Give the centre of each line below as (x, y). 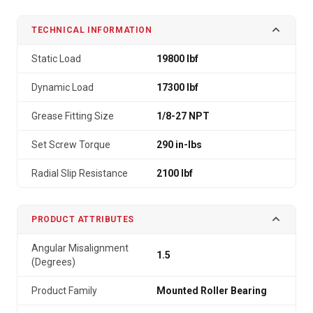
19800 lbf (177, 59)
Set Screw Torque (71, 145)
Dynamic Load (63, 87)
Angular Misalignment (80, 248)
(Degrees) (53, 262)
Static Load (56, 59)
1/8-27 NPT (183, 116)
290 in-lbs (179, 145)
